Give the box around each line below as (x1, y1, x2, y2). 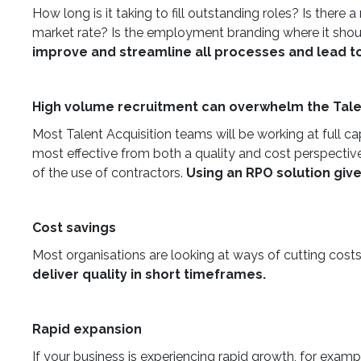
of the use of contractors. (32, 165, 186, 181)
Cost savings (32, 220, 116, 236)
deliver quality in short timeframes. (32, 267, 266, 283)
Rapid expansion (32, 322, 142, 338)
